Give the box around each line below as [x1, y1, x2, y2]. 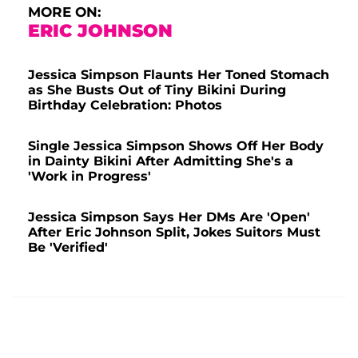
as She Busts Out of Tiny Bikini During [28, 82, 286, 97]
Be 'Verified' [28, 239, 108, 255]
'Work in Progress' [28, 168, 151, 184]
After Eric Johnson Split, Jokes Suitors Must [28, 224, 320, 240]
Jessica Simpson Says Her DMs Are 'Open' [28, 209, 310, 225]
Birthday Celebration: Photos [28, 97, 222, 113]
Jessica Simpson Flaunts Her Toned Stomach [28, 66, 329, 82]
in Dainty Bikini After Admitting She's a [28, 153, 293, 169]
